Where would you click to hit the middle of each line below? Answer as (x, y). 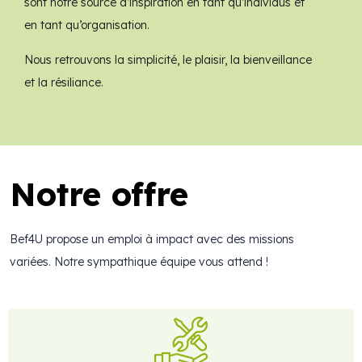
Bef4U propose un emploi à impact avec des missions (152, 239)
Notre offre (99, 194)
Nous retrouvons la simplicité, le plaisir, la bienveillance (168, 59)
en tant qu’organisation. (87, 25)
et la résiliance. (64, 82)
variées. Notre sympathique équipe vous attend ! (141, 261)
